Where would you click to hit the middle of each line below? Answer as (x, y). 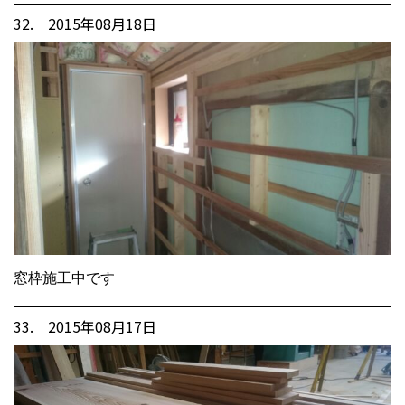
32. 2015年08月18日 (85, 23)
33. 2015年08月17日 (85, 326)
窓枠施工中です (64, 278)
